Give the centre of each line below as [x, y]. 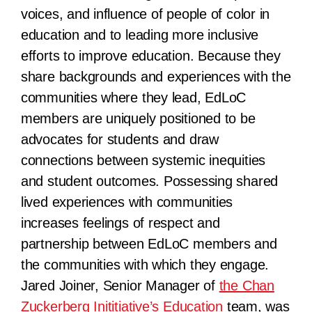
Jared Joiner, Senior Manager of [120, 285]
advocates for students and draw [119, 139]
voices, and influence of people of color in [145, 14]
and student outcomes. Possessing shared [149, 181]
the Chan [247, 285]
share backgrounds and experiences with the [156, 76]
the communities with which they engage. [145, 264]
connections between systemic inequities [143, 160]
